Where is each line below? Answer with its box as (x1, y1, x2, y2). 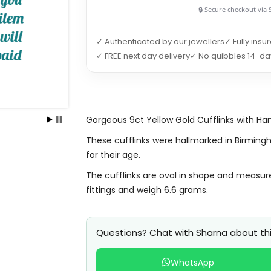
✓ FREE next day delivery (96, 50, 190, 62)
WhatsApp (170, 256, 214, 269)
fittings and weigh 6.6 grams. (85, 184, 208, 196)
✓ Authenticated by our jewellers (96, 36, 224, 47)
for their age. (85, 149, 140, 161)
